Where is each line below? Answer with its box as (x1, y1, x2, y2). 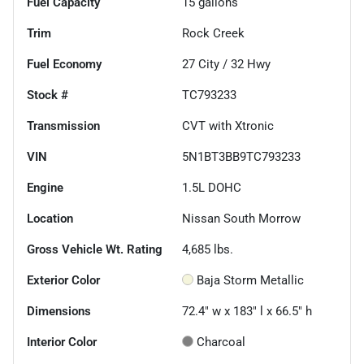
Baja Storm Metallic (197, 272, 304, 288)
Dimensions (27, 303, 91, 318)
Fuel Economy (27, 56, 102, 71)
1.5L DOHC (182, 180, 241, 195)
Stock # (27, 87, 68, 102)
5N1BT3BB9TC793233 (182, 149, 301, 164)
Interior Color (27, 334, 97, 349)
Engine (27, 180, 63, 195)
